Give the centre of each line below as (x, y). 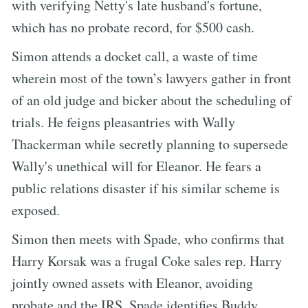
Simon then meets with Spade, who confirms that (148, 239)
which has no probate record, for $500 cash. (133, 27)
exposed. (36, 210)
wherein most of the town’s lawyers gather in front (152, 78)
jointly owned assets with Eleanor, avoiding (132, 283)
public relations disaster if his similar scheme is (146, 188)
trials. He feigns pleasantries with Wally (123, 122)
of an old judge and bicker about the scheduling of (152, 100)
